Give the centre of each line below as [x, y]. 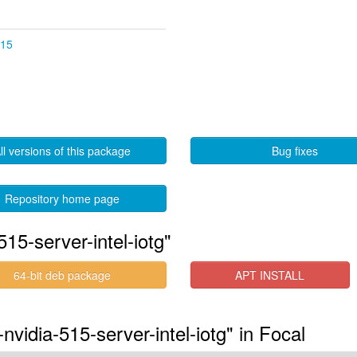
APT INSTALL [270, 275]
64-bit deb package [62, 275]
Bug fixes [295, 151]
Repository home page [62, 198]
